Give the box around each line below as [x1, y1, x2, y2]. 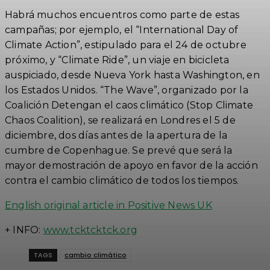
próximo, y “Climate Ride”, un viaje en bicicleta [5, 54, 230, 66]
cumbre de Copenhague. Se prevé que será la [5, 144, 233, 156]
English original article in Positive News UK [5, 199, 212, 211]
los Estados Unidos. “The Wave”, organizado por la [5, 84, 248, 96]
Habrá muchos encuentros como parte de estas [5, 8, 240, 20]
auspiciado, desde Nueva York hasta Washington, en [5, 69, 260, 81]
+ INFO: [5, 224, 43, 236]
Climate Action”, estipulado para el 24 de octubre [5, 39, 246, 51]
